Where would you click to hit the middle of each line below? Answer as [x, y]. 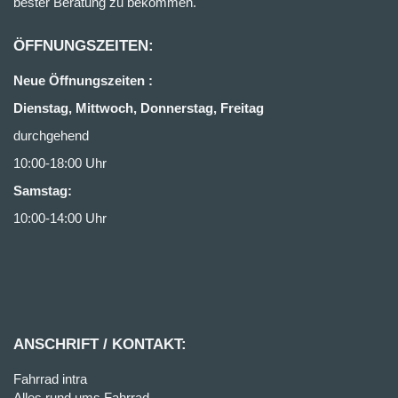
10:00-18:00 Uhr [60, 163]
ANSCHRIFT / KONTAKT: [100, 344]
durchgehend [51, 135]
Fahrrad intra [50, 379]
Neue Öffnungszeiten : [83, 80]
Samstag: [43, 191]
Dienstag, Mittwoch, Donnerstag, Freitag [139, 108]
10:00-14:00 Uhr [60, 218]
